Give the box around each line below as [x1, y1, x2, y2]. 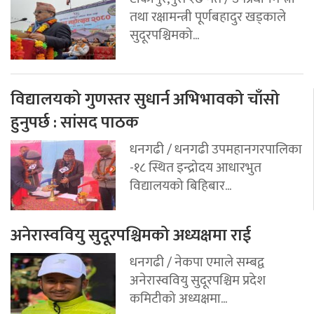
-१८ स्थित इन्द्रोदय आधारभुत [130, 156, 261, 179]
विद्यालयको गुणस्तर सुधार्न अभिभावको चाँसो [11, 85, 280, 114]
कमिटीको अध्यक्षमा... [130, 287, 227, 310]
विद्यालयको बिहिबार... [130, 174, 231, 197]
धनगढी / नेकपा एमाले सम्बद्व [130, 250, 264, 273]
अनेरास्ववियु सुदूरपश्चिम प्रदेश [130, 268, 266, 292]
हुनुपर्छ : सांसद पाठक [11, 108, 139, 137]
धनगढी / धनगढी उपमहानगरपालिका [130, 137, 302, 161]
